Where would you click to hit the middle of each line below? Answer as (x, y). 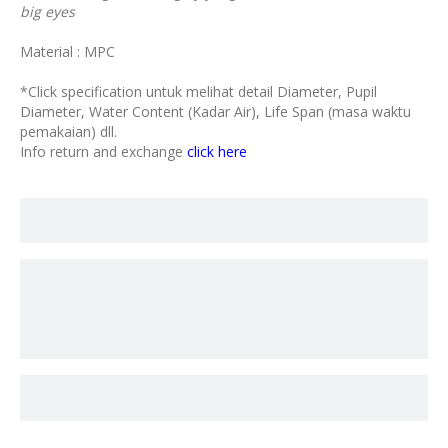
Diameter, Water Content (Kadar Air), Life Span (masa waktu (215, 111)
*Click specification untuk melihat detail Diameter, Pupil (198, 91)
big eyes (47, 11)
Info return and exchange (103, 151)
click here (217, 151)
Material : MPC (67, 51)
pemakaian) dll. (68, 131)
